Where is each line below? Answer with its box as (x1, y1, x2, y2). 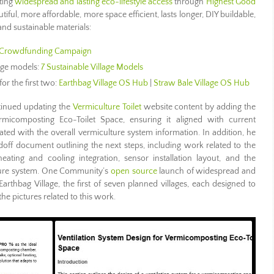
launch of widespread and (157, 166, 256, 176)
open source (110, 166, 157, 176)
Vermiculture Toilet (72, 102, 141, 112)
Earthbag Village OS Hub (59, 78, 149, 88)
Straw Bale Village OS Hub (154, 78, 250, 88)
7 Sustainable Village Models (41, 62, 144, 72)
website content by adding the (141, 102, 256, 112)
